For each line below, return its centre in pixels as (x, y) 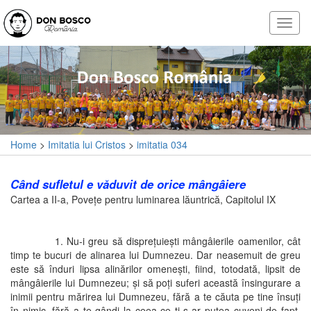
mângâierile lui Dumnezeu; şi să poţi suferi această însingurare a (155, 282)
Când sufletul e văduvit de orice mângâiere (128, 184)
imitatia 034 (162, 145)
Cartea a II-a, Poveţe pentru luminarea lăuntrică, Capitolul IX (143, 199)
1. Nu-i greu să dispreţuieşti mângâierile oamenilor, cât (155, 241)
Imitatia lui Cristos (87, 145)
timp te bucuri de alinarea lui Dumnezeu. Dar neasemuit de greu (155, 254)
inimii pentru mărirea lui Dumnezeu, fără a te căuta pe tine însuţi (155, 296)
